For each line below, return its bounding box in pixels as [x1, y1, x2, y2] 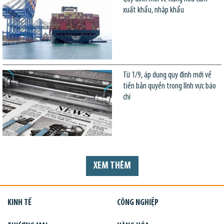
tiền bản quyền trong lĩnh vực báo [122, 82, 216, 91]
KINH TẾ [7, 198, 31, 207]
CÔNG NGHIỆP [117, 198, 158, 207]
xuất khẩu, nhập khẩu [122, 5, 184, 14]
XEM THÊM [93, 161, 131, 171]
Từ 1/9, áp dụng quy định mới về [122, 71, 211, 80]
